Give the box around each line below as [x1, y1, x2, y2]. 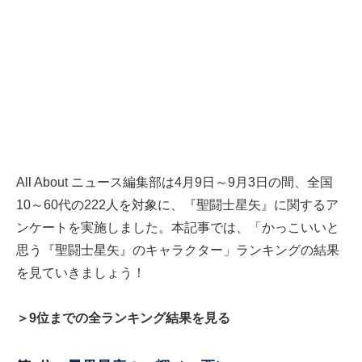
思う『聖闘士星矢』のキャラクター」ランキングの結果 [16, 243, 339, 258]
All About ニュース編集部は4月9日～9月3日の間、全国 [16, 175, 333, 190]
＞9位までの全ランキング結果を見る [16, 311, 230, 326]
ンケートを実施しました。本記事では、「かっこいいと [16, 221, 339, 235]
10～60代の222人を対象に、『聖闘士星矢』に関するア [16, 198, 339, 213]
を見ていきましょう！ [16, 266, 145, 280]
